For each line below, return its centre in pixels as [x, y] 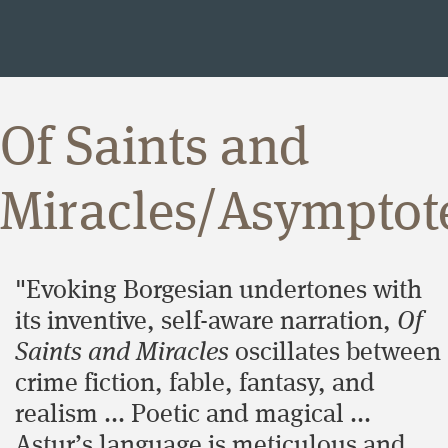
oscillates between [335, 352]
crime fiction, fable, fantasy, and [195, 383]
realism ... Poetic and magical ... [193, 414]
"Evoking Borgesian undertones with [218, 290]
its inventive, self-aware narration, [206, 321]
